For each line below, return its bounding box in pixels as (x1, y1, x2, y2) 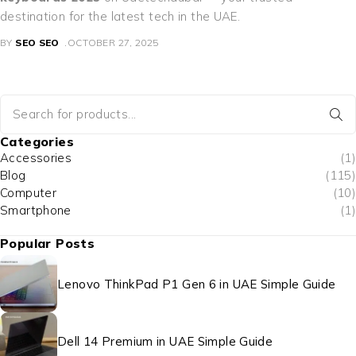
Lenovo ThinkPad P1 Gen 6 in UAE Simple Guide (57, 276, 336, 292)
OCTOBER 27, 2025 (67, 37, 159, 49)
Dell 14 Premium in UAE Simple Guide (57, 333, 273, 349)
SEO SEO (15, 37, 60, 49)
